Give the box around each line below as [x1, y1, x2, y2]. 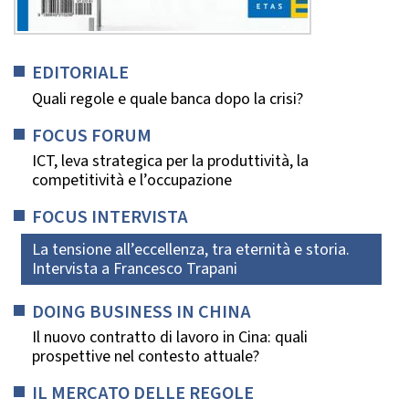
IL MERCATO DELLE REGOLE [32, 380, 254, 407]
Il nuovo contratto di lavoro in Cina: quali [32, 326, 308, 350]
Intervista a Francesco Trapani [32, 257, 237, 280]
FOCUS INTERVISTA [32, 204, 188, 231]
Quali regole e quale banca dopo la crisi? [32, 87, 303, 110]
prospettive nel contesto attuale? [32, 345, 259, 369]
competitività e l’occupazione [32, 169, 232, 193]
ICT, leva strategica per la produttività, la [32, 150, 309, 173]
